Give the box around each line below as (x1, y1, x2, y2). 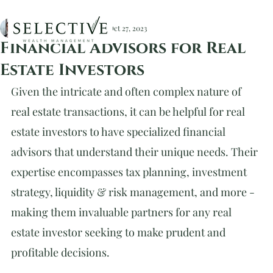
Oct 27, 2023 (108, 23, 147, 33)
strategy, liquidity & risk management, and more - (11, 185, 257, 199)
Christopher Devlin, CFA (27, 23, 107, 33)
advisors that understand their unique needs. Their (11, 144, 260, 159)
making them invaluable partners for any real (11, 205, 234, 219)
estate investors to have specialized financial (11, 124, 228, 139)
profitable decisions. (11, 245, 110, 260)
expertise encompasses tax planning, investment (11, 165, 249, 179)
